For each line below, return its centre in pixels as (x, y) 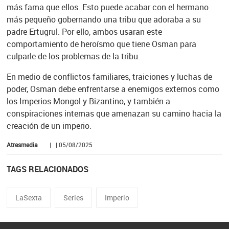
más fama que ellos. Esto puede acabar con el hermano (107, 7)
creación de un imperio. (49, 126)
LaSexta (28, 198)
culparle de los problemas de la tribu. (73, 56)
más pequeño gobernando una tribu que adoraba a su (104, 20)
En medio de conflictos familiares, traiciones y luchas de (109, 77)
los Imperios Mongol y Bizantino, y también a (88, 101)
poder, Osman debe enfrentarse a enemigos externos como (113, 89)
